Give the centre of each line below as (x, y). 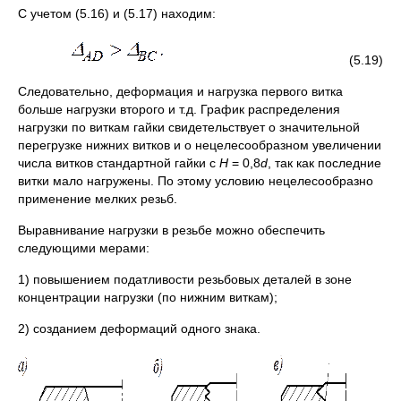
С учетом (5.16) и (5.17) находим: (117, 14)
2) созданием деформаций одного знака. (139, 329)
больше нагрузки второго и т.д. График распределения (179, 110)
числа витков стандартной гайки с (119, 163)
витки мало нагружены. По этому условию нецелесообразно (196, 181)
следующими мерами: (84, 248)
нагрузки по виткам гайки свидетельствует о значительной (189, 128)
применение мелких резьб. (98, 199)
